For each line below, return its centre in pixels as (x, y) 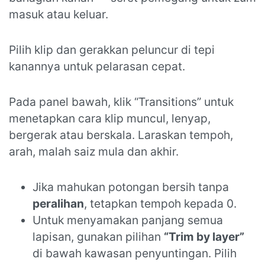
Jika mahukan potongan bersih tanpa (131, 187)
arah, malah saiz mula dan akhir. (94, 152)
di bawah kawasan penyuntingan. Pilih (135, 253)
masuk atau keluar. (59, 14)
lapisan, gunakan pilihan (98, 237)
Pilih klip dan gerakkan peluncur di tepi (112, 50)
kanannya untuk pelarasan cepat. (97, 67)
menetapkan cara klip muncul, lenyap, (110, 119)
